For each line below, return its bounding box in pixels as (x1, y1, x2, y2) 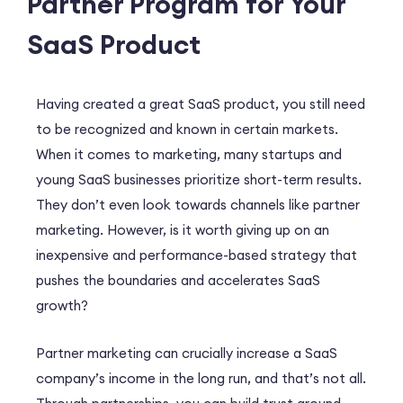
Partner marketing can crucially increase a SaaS (36, 344, 337, 362)
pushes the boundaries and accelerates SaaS (36, 271, 320, 289)
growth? (36, 296, 88, 314)
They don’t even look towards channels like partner (36, 195, 360, 213)
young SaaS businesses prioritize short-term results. (36, 170, 362, 188)
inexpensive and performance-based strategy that (36, 246, 357, 264)
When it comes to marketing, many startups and (36, 145, 342, 163)
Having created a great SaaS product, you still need (36, 94, 365, 112)
